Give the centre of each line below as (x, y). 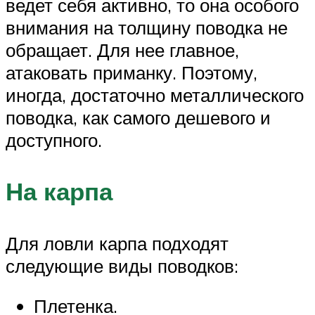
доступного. (54, 140)
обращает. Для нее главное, (122, 50)
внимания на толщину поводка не (147, 28)
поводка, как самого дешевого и (138, 118)
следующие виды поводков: (122, 265)
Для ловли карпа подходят (117, 243)
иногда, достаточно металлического (155, 95)
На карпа (59, 192)
